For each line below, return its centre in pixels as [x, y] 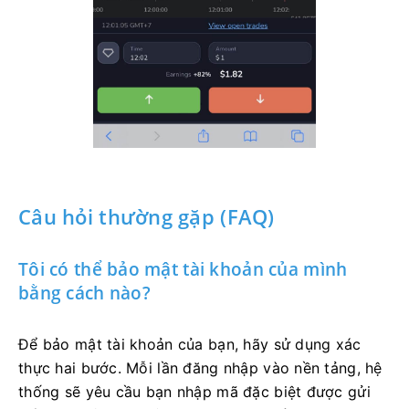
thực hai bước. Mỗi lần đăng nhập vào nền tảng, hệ [200, 367]
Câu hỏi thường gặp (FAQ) [147, 216]
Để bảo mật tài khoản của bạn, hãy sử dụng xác [190, 344]
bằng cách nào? [84, 293]
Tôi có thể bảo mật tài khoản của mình [183, 269]
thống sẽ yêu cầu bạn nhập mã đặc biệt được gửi [194, 391]
